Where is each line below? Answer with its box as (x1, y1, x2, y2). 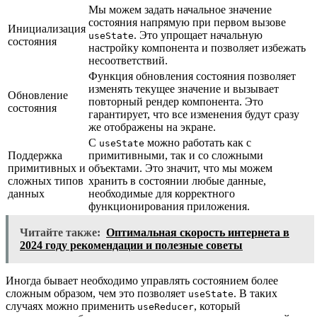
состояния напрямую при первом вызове (88, 16, 286, 28)
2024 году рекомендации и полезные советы (20, 238, 243, 251)
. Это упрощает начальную (134, 28, 263, 41)
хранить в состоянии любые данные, (88, 174, 266, 187)
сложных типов (8, 174, 83, 187)
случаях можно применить (6, 299, 137, 312)
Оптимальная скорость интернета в (106, 226, 289, 238)
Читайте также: (20, 226, 100, 238)
